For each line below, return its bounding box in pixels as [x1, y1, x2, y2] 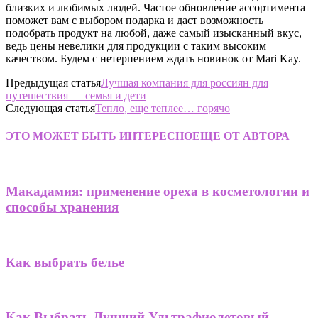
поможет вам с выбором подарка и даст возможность [6, 13, 263, 26]
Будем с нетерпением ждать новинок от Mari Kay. [57, 52, 301, 65]
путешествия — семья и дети [6, 89, 146, 102]
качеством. [6, 52, 57, 65]
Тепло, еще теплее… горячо [95, 102, 230, 114]
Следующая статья [6, 102, 95, 114]
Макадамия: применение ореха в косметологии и [6, 184, 309, 199]
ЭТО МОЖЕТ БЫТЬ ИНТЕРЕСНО [6, 130, 192, 143]
